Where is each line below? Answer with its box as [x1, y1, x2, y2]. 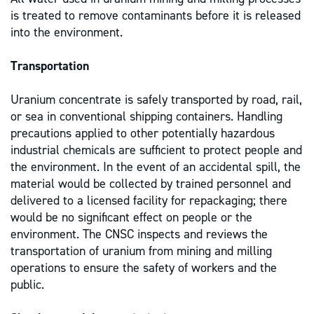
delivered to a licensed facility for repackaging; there [11, 192, 287, 210]
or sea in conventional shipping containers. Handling [11, 108, 282, 125]
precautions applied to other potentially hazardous [11, 125, 275, 142]
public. [11, 276, 44, 294]
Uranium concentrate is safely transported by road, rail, [11, 91, 302, 109]
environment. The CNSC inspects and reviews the [11, 226, 268, 243]
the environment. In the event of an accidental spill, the [11, 158, 301, 176]
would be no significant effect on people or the [11, 209, 252, 226]
